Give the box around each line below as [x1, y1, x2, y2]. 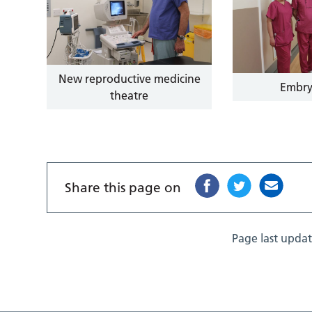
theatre [110, 88, 149, 102]
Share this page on [65, 179, 182, 196]
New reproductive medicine [58, 71, 201, 86]
